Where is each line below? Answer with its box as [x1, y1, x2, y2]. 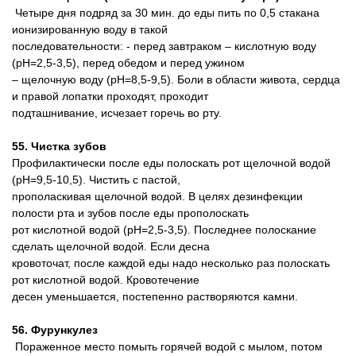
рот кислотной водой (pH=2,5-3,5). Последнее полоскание [12, 223, 316, 236]
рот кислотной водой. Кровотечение [12, 273, 199, 286]
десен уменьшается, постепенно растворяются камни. [12, 290, 298, 303]
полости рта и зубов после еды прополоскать [12, 207, 249, 219]
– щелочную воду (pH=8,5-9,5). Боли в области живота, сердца [12, 73, 340, 86]
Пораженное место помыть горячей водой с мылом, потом [12, 340, 323, 353]
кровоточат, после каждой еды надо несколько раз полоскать [12, 257, 330, 269]
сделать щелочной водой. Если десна [12, 240, 210, 253]
